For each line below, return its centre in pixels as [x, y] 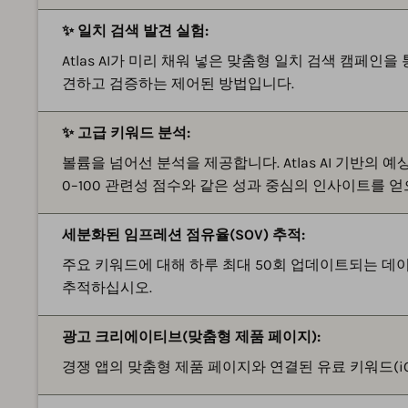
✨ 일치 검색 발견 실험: [135, 30]
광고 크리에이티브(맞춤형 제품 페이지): [191, 336]
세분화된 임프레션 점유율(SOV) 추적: [184, 234]
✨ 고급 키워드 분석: [126, 132]
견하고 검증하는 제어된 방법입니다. [178, 83]
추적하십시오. [107, 287]
